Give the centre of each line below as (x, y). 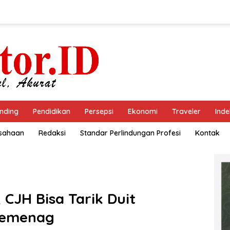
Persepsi (99, 111)
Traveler (186, 111)
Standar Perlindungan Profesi (130, 133)
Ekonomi (143, 111)
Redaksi (52, 133)
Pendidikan (52, 111)
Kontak (207, 133)
